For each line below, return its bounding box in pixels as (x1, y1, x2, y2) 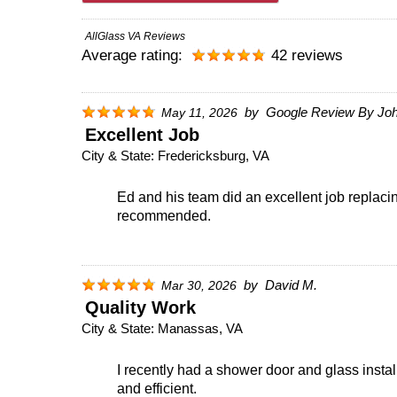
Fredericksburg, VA (158, 147, 269, 163)
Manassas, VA (158, 320, 243, 336)
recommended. (117, 207, 211, 223)
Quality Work (85, 297, 196, 317)
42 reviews (271, 46, 343, 63)
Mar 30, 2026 (161, 278, 237, 292)
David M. (265, 276, 317, 292)
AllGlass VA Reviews (85, 29, 185, 43)
